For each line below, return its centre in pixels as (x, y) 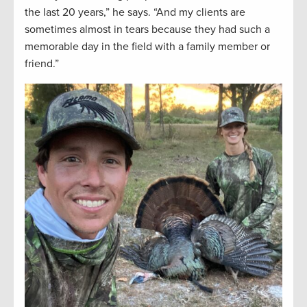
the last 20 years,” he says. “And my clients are (135, 12)
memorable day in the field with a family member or (147, 46)
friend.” (42, 63)
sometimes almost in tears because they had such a (147, 29)
